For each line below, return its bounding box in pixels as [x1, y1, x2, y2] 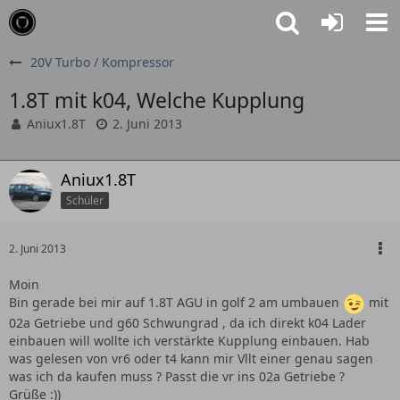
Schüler [66, 192, 104, 208]
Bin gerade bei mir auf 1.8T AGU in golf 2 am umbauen [9, 294, 343, 312]
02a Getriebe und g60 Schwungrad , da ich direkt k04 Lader [9, 314, 366, 331]
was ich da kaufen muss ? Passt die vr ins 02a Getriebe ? [9, 368, 345, 385]
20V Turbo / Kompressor [30, 54, 174, 71]
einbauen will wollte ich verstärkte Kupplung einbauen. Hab [9, 332, 370, 349]
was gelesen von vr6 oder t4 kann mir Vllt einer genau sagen [9, 350, 373, 367]
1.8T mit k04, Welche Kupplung [9, 86, 304, 114]
